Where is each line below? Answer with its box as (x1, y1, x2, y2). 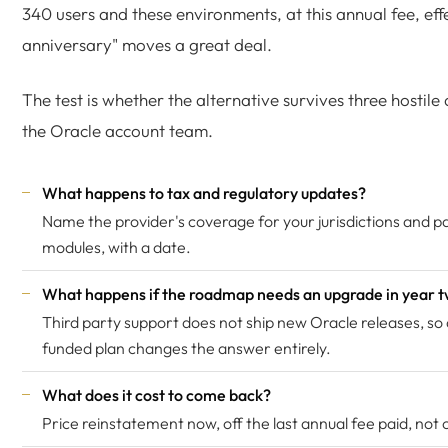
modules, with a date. (42, 237, 191, 257)
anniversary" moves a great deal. (22, 34, 272, 55)
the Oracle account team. (22, 120, 213, 141)
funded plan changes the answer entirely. (42, 338, 331, 358)
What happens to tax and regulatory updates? (42, 183, 366, 203)
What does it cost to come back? (42, 385, 271, 405)
